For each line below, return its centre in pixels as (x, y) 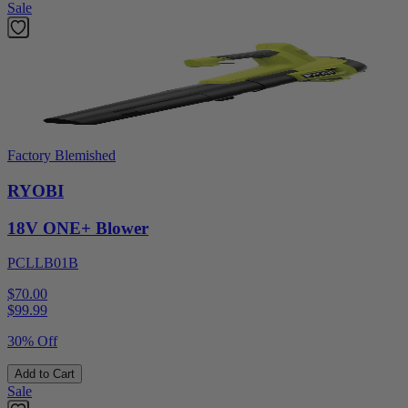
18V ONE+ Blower (78, 228)
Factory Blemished (61, 156)
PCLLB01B (43, 263)
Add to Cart (45, 374)
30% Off (32, 342)
